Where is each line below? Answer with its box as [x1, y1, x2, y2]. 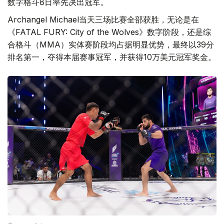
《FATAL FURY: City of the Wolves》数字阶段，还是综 [7, 27, 211, 37]
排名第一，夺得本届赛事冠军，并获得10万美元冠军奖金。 [7, 52, 216, 62]
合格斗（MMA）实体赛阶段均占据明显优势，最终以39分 [7, 39, 214, 50]
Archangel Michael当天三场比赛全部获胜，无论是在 [7, 14, 199, 25]
